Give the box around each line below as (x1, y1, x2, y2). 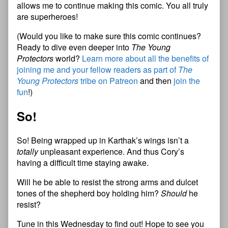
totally (17, 146, 38, 158)
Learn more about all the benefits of (82, 52, 209, 65)
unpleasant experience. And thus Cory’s (38, 146, 184, 158)
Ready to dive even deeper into (17, 41, 131, 53)
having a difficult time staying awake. (17, 157, 149, 169)
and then (138, 75, 174, 87)
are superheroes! (17, 11, 78, 23)
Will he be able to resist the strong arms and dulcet (17, 176, 198, 188)
